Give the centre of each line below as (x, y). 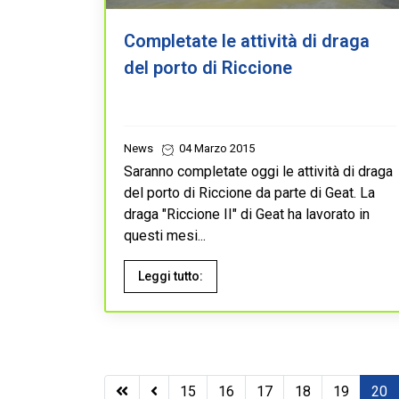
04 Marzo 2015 (216, 148)
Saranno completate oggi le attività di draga (258, 171)
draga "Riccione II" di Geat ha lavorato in (247, 214)
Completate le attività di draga (247, 41)
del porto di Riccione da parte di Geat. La (249, 193)
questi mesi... (165, 236)
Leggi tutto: (171, 276)
